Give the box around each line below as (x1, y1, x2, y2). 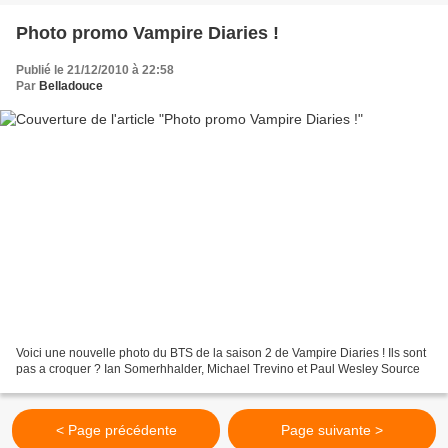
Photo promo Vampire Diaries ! (16, 22, 279, 43)
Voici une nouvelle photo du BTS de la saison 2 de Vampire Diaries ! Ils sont (16, 346, 426, 361)
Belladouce (39, 78, 103, 93)
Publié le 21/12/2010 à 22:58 (16, 62, 174, 77)
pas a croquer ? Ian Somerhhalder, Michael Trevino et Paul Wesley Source (16, 362, 420, 377)
